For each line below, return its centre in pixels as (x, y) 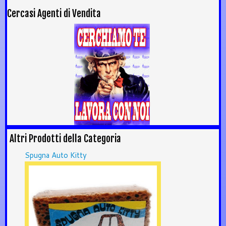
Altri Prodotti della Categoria (65, 139)
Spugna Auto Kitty (56, 155)
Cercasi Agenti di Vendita (54, 13)
